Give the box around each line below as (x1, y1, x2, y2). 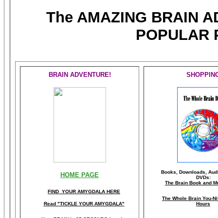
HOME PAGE (60, 171, 99, 179)
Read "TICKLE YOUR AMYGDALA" (43, 200, 125, 206)
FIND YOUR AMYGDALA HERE (48, 188, 120, 194)
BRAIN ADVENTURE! (48, 71, 111, 78)
